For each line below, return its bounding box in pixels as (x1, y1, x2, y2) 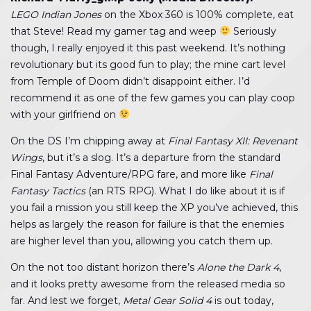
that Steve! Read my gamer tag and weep (10, 25, 219, 37)
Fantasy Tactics (10, 185, 85, 197)
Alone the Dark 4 (197, 261, 279, 274)
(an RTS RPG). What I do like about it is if (85, 185, 285, 197)
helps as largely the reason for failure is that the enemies (10, 218, 284, 230)
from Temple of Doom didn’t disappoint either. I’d (10, 75, 250, 87)
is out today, (212, 294, 274, 307)
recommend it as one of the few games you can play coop (10, 92, 295, 104)
